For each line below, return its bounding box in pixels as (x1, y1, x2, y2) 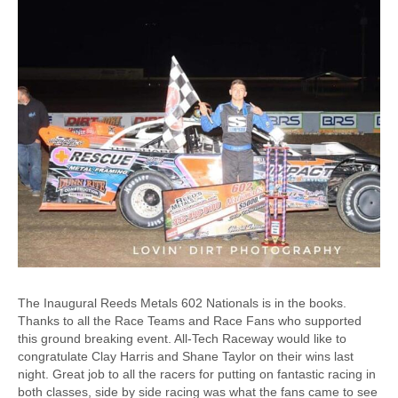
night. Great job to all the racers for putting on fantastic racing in (18, 366, 376, 381)
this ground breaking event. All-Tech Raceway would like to (18, 330, 346, 346)
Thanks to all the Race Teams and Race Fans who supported (18, 313, 362, 328)
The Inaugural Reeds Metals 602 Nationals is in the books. (18, 295, 346, 310)
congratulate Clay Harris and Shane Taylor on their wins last (18, 348, 354, 363)
